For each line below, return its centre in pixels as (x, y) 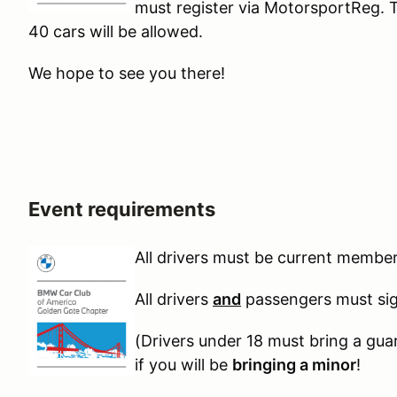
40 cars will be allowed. (116, 31)
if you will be (183, 365)
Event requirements (122, 209)
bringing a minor (294, 365)
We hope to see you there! (127, 73)
